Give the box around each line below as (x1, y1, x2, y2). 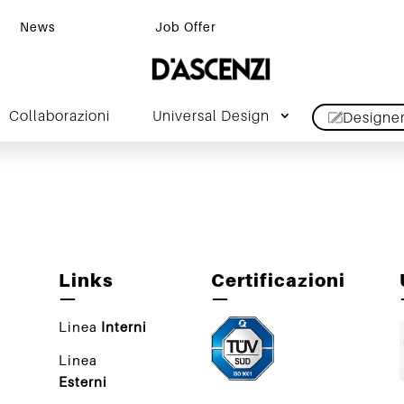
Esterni (58, 373, 107, 390)
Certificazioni (211, 270, 346, 292)
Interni (100, 318, 147, 335)
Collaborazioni (8, 106, 110, 124)
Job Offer (155, 19, 216, 34)
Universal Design (151, 106, 270, 124)
